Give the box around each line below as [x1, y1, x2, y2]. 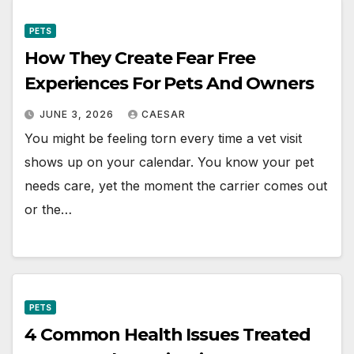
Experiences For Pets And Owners [24, 72, 314, 94]
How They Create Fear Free [24, 47, 255, 69]
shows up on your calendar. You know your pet [24, 153, 314, 170]
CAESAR [141, 107, 186, 120]
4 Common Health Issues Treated [24, 323, 311, 345]
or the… [24, 201, 72, 217]
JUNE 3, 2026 [40, 107, 117, 120]
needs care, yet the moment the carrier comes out [24, 177, 327, 194]
